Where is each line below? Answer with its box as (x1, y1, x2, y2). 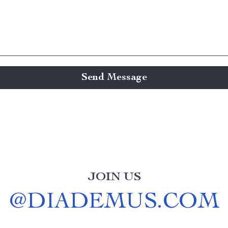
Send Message (81, 72, 147, 83)
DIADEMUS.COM (26, 192, 219, 214)
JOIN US (87, 172, 141, 184)
